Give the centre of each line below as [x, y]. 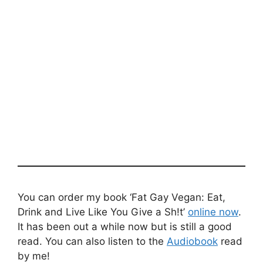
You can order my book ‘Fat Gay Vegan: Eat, [122, 197]
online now [213, 212]
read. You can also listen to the [92, 241]
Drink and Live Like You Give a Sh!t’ [103, 212]
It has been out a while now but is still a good [125, 227]
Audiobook [192, 241]
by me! [34, 256]
